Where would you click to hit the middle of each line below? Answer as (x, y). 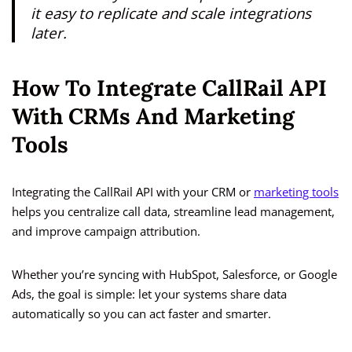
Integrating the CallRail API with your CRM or (133, 192)
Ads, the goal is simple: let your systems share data (149, 294)
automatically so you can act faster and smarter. (141, 314)
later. (49, 33)
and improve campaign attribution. (106, 231)
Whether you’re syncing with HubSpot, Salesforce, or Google (174, 275)
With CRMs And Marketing (153, 117)
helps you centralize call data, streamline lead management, (173, 212)
